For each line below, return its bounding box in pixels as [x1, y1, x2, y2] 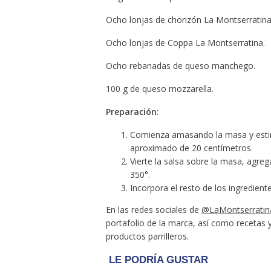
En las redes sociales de [105, 203, 201, 215]
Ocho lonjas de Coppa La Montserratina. [105, 36, 265, 48]
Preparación [105, 105, 157, 117]
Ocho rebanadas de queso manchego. [105, 59, 255, 71]
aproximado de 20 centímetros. [129, 142, 253, 154]
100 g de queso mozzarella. [105, 82, 214, 94]
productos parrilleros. [105, 230, 189, 242]
